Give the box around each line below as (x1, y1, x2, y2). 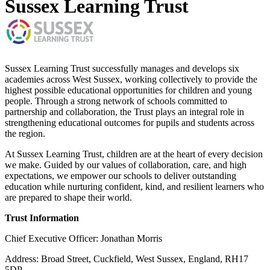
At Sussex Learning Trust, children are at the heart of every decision (5, 149, 263, 160)
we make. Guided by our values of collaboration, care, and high (5, 160, 246, 171)
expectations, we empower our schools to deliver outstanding (5, 171, 236, 181)
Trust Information (5, 213, 79, 224)
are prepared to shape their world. (5, 192, 132, 203)
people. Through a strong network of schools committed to (5, 96, 227, 107)
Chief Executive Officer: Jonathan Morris (5, 233, 162, 244)
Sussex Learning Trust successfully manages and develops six (5, 63, 239, 74)
